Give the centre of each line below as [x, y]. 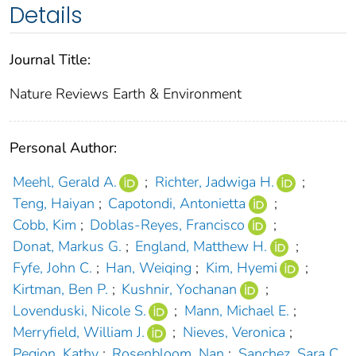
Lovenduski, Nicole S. [79, 310]
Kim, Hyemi [241, 267]
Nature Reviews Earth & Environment [126, 93]
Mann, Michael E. [236, 310]
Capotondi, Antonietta [177, 203]
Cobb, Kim [44, 224]
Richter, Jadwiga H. [214, 182]
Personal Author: [63, 147]
